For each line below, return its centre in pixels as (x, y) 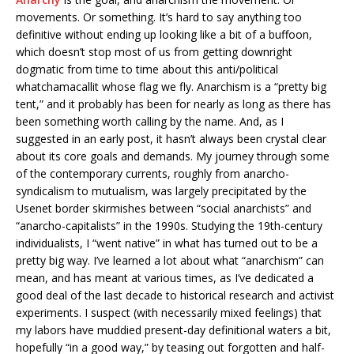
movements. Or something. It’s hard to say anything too (159, 17)
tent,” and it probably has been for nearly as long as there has (173, 104)
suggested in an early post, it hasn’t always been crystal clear (171, 139)
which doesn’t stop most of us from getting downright (154, 52)
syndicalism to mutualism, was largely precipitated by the (161, 191)
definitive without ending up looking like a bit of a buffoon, (164, 34)
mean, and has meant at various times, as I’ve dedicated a (165, 278)
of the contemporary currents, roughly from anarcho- (153, 173)
